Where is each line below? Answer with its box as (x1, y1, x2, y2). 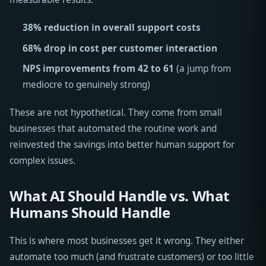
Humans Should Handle (9, 202, 170, 222)
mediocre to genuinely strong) (22, 78, 150, 91)
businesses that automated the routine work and (9, 122, 217, 135)
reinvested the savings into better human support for (9, 138, 235, 151)
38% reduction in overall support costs (22, 21, 201, 34)
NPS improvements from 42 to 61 (22, 62, 174, 75)
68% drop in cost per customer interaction (22, 42, 217, 55)
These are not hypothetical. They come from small (9, 106, 222, 119)
